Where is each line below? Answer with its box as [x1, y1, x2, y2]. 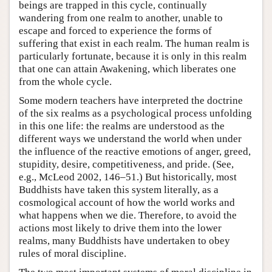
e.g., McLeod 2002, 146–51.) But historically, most [19, 171, 237, 183]
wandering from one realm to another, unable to [19, 12, 223, 24]
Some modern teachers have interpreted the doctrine [19, 94, 243, 106]
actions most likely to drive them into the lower [19, 222, 222, 234]
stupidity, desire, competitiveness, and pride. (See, [19, 158, 234, 170]
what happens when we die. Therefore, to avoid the [19, 209, 237, 221]
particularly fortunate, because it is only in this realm [19, 50, 246, 62]
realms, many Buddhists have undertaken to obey [19, 234, 230, 246]
